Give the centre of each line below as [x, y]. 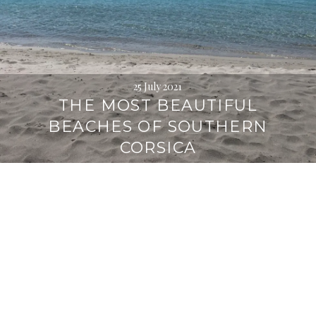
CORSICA [158, 147]
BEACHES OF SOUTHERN [158, 126]
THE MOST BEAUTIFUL [158, 105]
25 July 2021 [158, 86]
